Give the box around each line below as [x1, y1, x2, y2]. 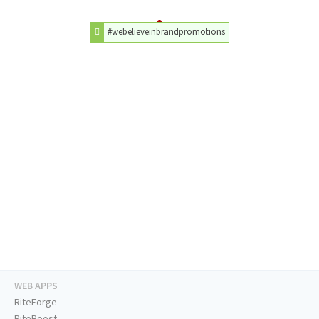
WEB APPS [14, 279, 58, 293]
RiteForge [14, 296, 57, 309]
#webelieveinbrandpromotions [108, 26, 226, 38]
